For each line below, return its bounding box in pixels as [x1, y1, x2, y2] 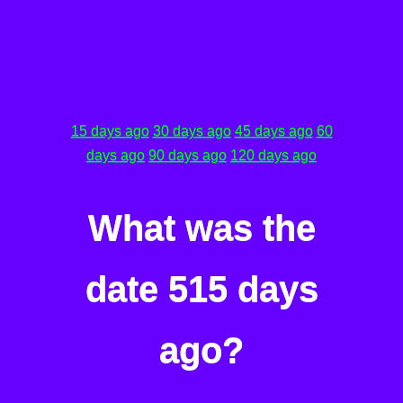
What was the [87, 208, 316, 248]
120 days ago [230, 148, 317, 163]
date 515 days [85, 269, 318, 309]
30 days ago [152, 123, 231, 139]
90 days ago [148, 148, 227, 163]
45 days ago [234, 123, 313, 139]
